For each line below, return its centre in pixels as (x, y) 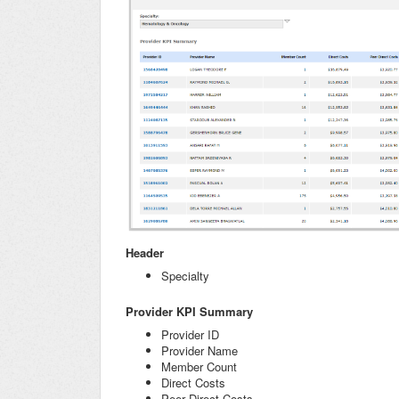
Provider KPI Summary (189, 311)
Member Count (199, 366)
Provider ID (190, 334)
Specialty (185, 275)
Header (145, 252)
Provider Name (199, 350)
